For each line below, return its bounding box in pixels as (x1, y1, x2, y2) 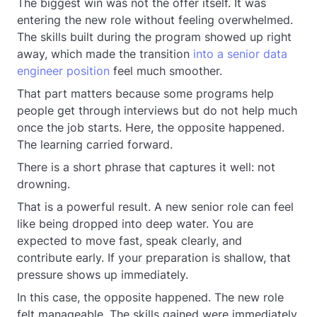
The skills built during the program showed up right (17, 30, 292, 44)
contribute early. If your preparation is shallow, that (17, 250, 291, 265)
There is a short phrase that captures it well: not (17, 160, 275, 174)
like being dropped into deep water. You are (17, 217, 253, 231)
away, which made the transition (17, 47, 193, 61)
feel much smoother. (110, 64, 222, 78)
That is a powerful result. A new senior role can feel (17, 200, 294, 214)
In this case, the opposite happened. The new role (17, 290, 284, 304)
